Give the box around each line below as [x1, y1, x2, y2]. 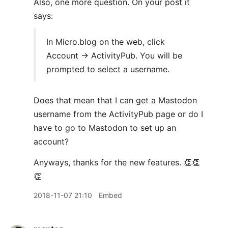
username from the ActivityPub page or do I [34, 109, 203, 119]
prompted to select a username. [46, 64, 169, 74]
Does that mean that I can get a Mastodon [34, 95, 197, 105]
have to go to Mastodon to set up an [34, 123, 176, 133]
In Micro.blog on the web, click [46, 37, 165, 47]
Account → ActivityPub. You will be [46, 50, 182, 61]
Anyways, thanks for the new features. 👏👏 [34, 157, 200, 167]
